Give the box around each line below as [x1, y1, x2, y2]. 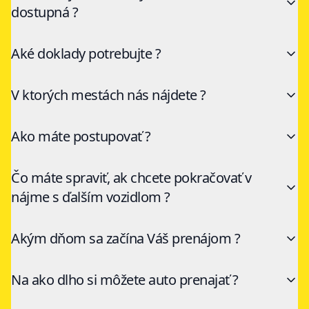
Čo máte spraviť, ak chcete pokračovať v [11, 168, 252, 188]
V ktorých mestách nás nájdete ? [11, 86, 206, 105]
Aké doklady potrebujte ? [11, 44, 161, 63]
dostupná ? [11, 3, 78, 22]
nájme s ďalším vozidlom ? [11, 188, 170, 207]
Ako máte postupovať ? [11, 127, 151, 146]
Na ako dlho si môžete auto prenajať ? [11, 270, 239, 290]
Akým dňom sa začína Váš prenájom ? [11, 229, 240, 248]
